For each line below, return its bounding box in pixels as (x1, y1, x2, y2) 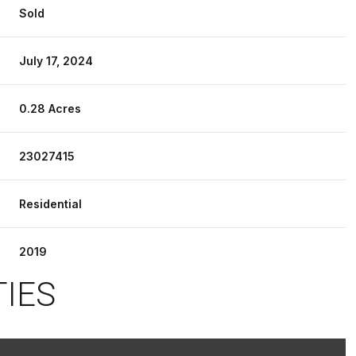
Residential (19, 196, 83, 211)
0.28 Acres (19, 101, 82, 115)
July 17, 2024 (19, 53, 94, 68)
